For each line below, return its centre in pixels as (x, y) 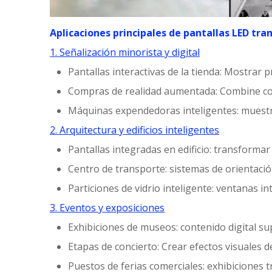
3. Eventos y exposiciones (107, 208)
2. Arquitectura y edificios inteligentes (134, 130)
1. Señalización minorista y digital (125, 53)
